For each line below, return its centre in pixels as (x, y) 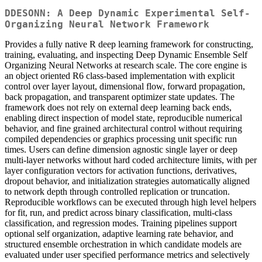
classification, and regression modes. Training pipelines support (121, 223)
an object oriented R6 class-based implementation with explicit (120, 76)
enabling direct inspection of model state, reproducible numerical (123, 118)
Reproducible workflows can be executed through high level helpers (130, 202)
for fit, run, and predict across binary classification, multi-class (118, 213)
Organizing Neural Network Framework (107, 25)
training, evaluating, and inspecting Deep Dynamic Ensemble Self (126, 55)
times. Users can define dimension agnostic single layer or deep (121, 150)
